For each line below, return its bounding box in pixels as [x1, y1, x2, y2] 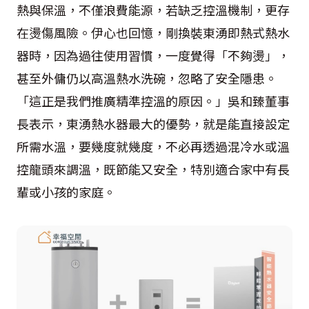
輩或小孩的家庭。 [17, 182, 116, 201]
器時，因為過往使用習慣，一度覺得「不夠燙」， [17, 46, 290, 64]
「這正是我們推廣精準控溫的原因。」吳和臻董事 [17, 91, 290, 110]
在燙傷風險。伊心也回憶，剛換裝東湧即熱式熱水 [17, 23, 290, 41]
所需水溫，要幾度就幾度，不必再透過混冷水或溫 [17, 137, 290, 155]
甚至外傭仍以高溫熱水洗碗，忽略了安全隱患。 [17, 68, 277, 87]
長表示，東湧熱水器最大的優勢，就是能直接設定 [17, 114, 290, 132]
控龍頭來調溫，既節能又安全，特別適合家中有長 [17, 159, 290, 178]
